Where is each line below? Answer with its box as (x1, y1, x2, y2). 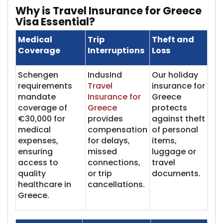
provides (88, 113, 123, 124)
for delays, (88, 135, 130, 146)
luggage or (152, 146, 196, 157)
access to (18, 157, 58, 168)
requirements (18, 80, 72, 92)
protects (152, 102, 187, 113)
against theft (152, 113, 205, 124)
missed (88, 146, 117, 157)
